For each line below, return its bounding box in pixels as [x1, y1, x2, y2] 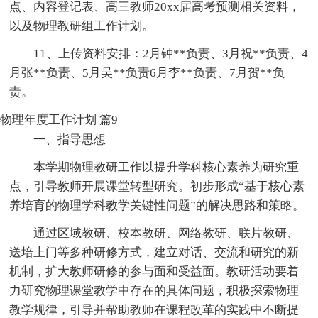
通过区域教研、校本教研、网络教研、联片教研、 [33, 226, 300, 240]
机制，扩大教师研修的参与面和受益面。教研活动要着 [9, 264, 300, 278]
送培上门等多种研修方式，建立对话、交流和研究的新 [9, 245, 300, 259]
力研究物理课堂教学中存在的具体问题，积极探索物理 [9, 283, 300, 297]
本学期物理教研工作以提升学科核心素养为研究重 [33, 160, 300, 174]
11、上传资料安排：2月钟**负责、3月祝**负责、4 [33, 46, 309, 60]
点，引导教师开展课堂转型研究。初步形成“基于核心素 [9, 179, 305, 193]
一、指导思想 [33, 132, 106, 146]
